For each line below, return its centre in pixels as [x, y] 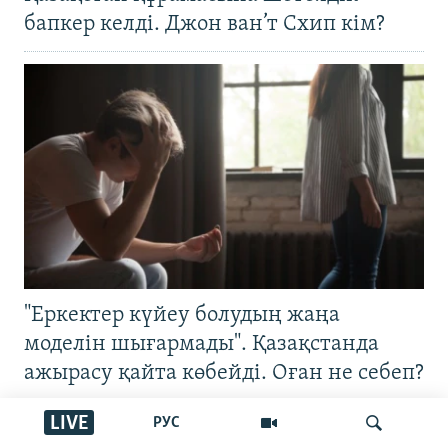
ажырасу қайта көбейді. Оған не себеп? [224, 373]
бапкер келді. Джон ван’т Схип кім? [204, 24]
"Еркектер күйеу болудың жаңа [182, 315]
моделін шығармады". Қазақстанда [201, 344]
